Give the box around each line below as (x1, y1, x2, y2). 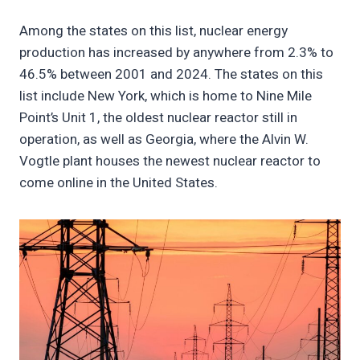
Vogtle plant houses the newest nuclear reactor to (19, 151, 321, 172)
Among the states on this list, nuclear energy (19, 21, 288, 42)
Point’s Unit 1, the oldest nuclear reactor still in (19, 108, 297, 129)
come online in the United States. (19, 173, 218, 194)
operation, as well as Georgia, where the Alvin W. (19, 129, 309, 150)
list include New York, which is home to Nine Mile (19, 86, 312, 107)
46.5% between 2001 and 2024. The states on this (19, 64, 323, 85)
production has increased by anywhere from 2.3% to (19, 43, 333, 63)
